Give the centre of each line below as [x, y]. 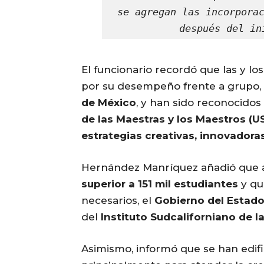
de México [109, 103]
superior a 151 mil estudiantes [160, 184]
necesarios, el [118, 201]
